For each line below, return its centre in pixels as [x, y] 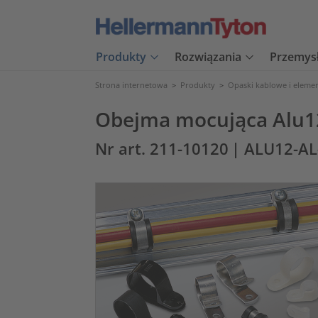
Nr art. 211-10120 [162, 149]
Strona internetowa [131, 85]
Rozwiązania [208, 57]
